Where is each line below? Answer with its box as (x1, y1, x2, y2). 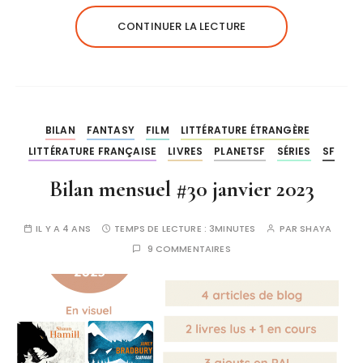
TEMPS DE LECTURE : (114, 222, 210, 236)
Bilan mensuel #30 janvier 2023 (49, 176, 314, 203)
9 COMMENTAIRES (147, 242, 231, 256)
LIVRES (168, 144, 203, 159)
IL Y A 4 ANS (36, 222, 91, 236)
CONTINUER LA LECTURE (117, 19, 246, 35)
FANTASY (86, 123, 135, 138)
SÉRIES (276, 144, 311, 159)
